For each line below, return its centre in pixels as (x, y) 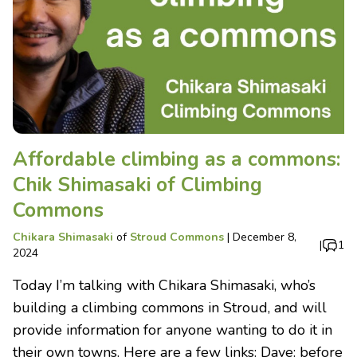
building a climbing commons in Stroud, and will (170, 308)
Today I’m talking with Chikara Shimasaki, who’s (164, 286)
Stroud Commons (177, 237)
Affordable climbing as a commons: (177, 160)
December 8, (265, 237)
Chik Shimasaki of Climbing (137, 185)
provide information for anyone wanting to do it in (173, 330)
